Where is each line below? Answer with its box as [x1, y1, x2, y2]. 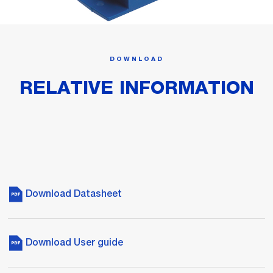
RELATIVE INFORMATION [19, 79, 254, 97]
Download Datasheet [23, 188, 122, 200]
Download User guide [23, 236, 123, 249]
